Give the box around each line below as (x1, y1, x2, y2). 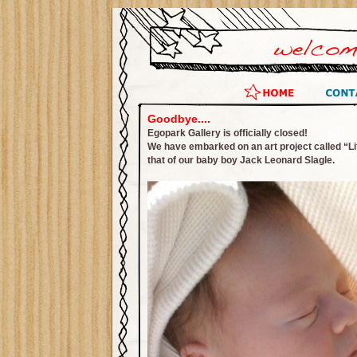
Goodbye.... (147, 112, 210, 125)
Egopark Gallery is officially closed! (147, 127, 308, 139)
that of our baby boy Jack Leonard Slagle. (147, 155, 335, 166)
